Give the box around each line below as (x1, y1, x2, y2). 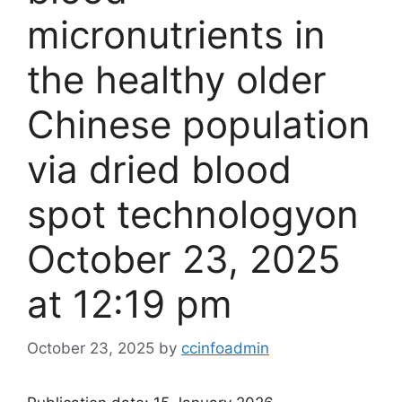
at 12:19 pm (27, 281, 232, 327)
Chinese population (27, 101, 371, 147)
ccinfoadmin (181, 338, 269, 357)
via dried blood (27, 146, 292, 192)
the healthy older (27, 57, 327, 102)
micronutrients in (27, 12, 326, 57)
